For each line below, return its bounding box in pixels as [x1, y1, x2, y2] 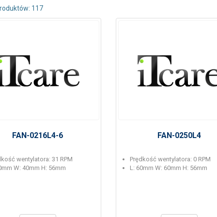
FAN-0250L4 [157, 131, 201, 140]
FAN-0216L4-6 [12, 131, 63, 140]
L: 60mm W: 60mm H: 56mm [129, 164, 207, 171]
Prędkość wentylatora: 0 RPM [129, 155, 211, 163]
